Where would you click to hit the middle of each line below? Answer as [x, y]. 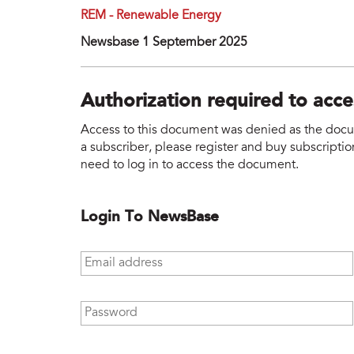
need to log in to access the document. [190, 165]
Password [109, 308]
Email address [121, 258]
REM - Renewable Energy [151, 16]
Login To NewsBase [150, 217]
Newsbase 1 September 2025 [164, 43]
